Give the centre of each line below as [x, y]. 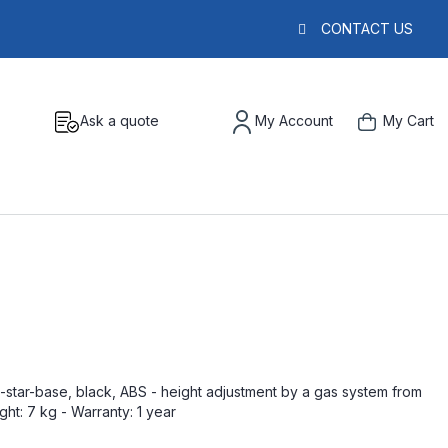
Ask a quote [119, 120]
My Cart [408, 120]
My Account [294, 120]
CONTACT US [367, 28]
